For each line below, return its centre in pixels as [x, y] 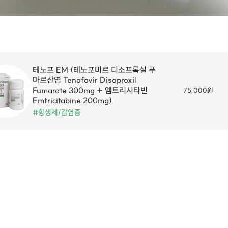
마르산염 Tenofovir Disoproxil [84, 80]
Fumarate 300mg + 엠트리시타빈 [90, 90]
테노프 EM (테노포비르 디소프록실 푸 [94, 70]
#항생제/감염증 [57, 112]
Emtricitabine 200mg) [72, 100]
